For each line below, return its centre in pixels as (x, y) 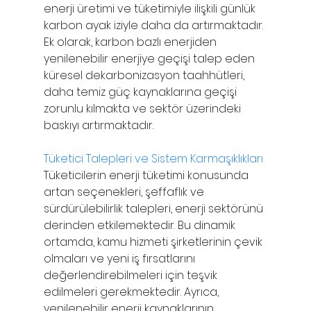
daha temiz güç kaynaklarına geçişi (141, 92)
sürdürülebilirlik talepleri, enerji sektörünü (154, 208)
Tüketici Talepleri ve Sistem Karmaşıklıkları (153, 158)
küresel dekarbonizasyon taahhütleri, (145, 75)
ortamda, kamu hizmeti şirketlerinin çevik (154, 242)
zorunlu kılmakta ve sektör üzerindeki (143, 108)
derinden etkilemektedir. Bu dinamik (141, 225)
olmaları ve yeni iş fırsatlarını (120, 258)
